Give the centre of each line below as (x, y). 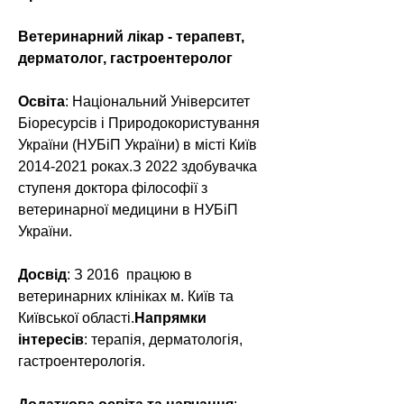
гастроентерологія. (82, 361)
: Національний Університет (159, 101)
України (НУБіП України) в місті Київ (139, 145)
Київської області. (76, 318)
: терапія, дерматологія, (165, 340)
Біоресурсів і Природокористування (141, 123)
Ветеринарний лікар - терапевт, (133, 37)
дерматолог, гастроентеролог (125, 58)
